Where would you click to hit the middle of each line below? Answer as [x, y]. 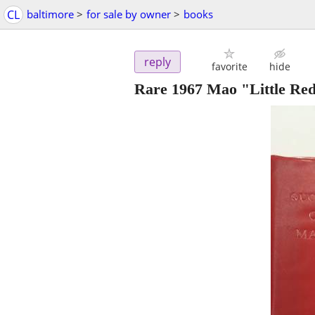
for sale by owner [129, 14]
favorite [229, 67]
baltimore [50, 14]
